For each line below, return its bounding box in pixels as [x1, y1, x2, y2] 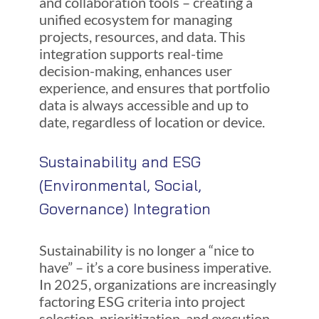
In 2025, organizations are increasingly [38, 275, 276, 293]
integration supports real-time [38, 44, 223, 62]
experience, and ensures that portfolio [38, 78, 270, 96]
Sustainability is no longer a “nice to [38, 241, 254, 258]
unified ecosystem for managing [38, 10, 232, 28]
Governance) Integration [38, 199, 211, 219]
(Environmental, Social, [38, 176, 202, 195]
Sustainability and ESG [38, 152, 201, 172]
